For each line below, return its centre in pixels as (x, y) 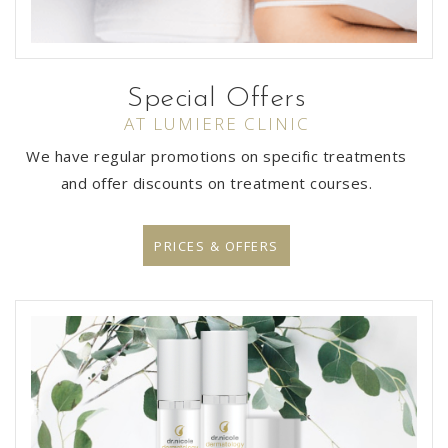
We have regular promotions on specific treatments (216, 155)
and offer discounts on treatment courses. (216, 182)
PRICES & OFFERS (216, 245)
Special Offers (216, 98)
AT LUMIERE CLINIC (216, 123)
